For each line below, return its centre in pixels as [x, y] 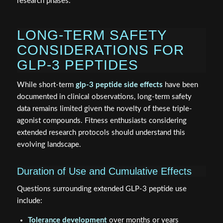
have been [180, 85]
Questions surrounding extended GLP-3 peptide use [102, 189]
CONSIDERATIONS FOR [100, 50]
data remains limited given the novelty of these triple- [104, 109]
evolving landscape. [49, 144]
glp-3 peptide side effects [119, 85]
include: [29, 201]
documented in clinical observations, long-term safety [104, 97]
